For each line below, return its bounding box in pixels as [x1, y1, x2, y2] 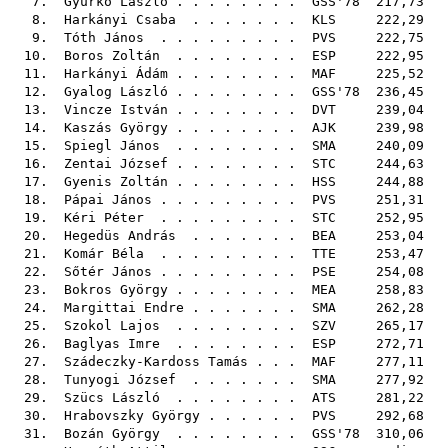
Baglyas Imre [64, 336, 160, 351]
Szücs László [64, 390, 160, 405]
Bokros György [64, 282, 168, 297]
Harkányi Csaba [64, 12, 176, 27]
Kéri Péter [64, 210, 144, 225]
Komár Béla [64, 246, 144, 261]
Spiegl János [64, 138, 160, 153]
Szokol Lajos [64, 318, 160, 333]
